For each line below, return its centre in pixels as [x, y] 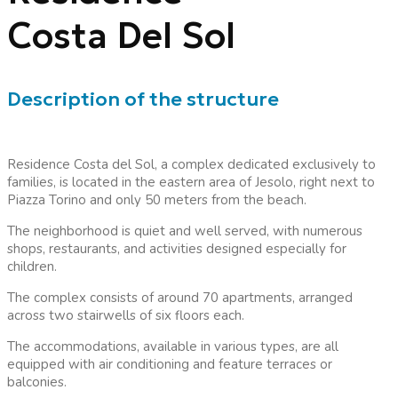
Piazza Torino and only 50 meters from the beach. [157, 200]
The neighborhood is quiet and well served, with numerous [185, 231]
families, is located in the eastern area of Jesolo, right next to [191, 183]
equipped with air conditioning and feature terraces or [170, 365]
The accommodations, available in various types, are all [173, 347]
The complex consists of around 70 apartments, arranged [180, 298]
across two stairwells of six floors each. [126, 316]
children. [32, 267]
